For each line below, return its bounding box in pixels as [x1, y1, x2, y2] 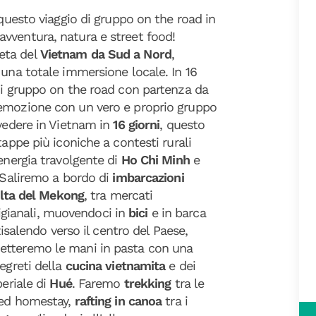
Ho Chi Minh [121, 152, 193, 167]
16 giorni [113, 117, 160, 132]
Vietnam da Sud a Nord [39, 47, 171, 61]
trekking [123, 276, 175, 291]
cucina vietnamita [65, 258, 166, 273]
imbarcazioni [112, 170, 184, 185]
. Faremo [71, 276, 124, 291]
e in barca [151, 205, 206, 220]
